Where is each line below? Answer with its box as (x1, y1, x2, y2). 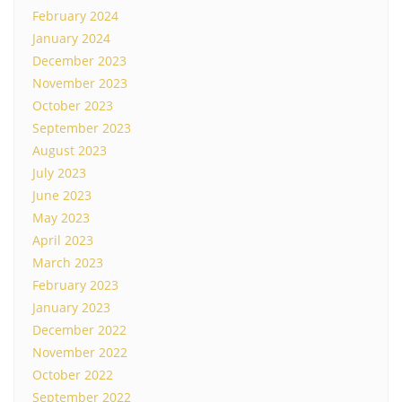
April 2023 (32, 232, 93, 249)
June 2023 (32, 187, 92, 205)
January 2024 (32, 30, 110, 48)
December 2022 (32, 321, 127, 339)
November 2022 (32, 344, 127, 362)
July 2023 (32, 164, 86, 182)
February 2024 (32, 7, 118, 25)
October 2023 (32, 97, 113, 115)
